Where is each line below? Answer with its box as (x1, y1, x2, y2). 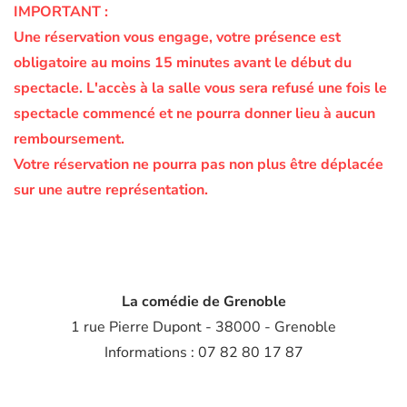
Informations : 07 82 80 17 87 (104, 342, 303, 362)
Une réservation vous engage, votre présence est (14, 26, 341, 47)
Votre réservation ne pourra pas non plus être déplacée (14, 154, 383, 174)
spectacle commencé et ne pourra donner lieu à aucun (14, 103, 375, 124)
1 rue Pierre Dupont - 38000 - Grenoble (71, 316, 336, 337)
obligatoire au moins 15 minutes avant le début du (14, 52, 352, 73)
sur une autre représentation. (14, 179, 208, 200)
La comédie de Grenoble (121, 291, 286, 312)
